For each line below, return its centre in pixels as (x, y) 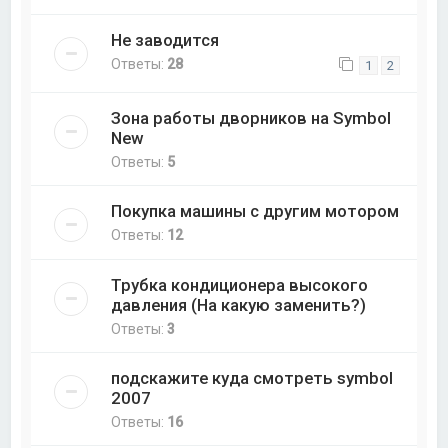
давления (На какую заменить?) (239, 305)
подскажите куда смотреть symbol (252, 378)
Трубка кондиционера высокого (240, 285)
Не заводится (165, 40)
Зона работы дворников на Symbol (251, 118)
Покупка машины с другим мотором (255, 211)
